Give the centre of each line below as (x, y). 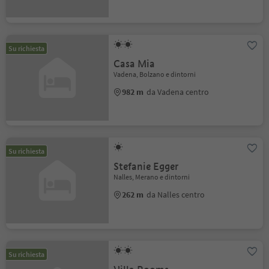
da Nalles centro (176, 195)
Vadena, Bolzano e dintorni (155, 74)
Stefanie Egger (146, 167)
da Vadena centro (178, 92)
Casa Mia (134, 64)
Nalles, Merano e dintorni (152, 177)
